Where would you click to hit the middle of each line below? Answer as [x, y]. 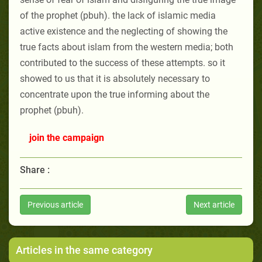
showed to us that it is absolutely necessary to [115, 78]
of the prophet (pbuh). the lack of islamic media [118, 15]
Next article [214, 204]
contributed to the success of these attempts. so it [123, 63]
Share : [35, 170]
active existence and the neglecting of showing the [124, 31]
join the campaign [67, 137]
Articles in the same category [84, 250]
